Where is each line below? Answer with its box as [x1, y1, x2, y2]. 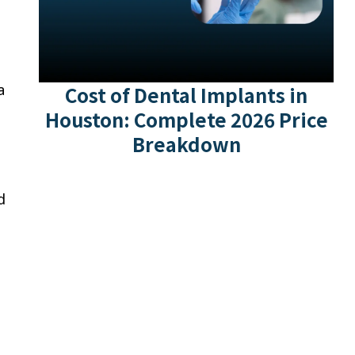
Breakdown [132, 130, 241, 158]
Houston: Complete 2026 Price [44, 105, 328, 134]
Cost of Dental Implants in [65, 81, 307, 109]
